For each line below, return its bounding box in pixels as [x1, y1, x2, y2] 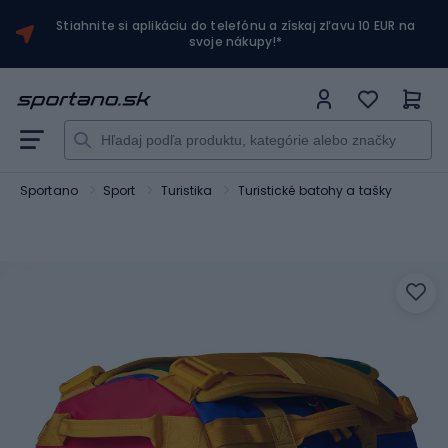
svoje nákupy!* [188, 33, 283, 50]
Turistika [160, 182, 213, 199]
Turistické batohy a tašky [237, 182, 393, 199]
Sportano [20, 182, 78, 199]
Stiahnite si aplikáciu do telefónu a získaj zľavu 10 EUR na [56, 17, 416, 34]
